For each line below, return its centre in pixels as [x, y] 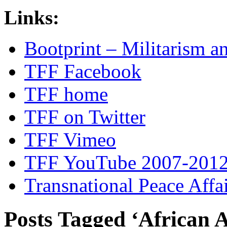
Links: [32, 17]
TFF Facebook [83, 71]
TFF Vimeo [70, 139]
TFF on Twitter [85, 117]
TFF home [66, 94]
